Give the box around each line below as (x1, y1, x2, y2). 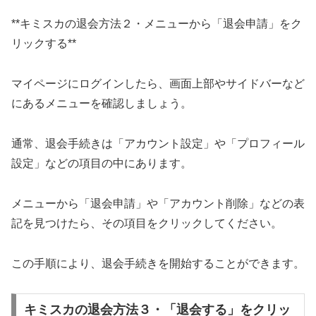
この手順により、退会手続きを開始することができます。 (11, 257, 305, 269)
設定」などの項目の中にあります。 (11, 157, 192, 170)
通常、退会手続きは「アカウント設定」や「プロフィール (11, 138, 305, 150)
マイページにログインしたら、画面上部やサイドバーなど (11, 78, 305, 90)
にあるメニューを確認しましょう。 (11, 97, 192, 110)
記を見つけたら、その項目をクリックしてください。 (11, 217, 282, 229)
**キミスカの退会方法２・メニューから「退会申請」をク (11, 18, 302, 30)
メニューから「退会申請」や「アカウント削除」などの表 (11, 197, 305, 209)
